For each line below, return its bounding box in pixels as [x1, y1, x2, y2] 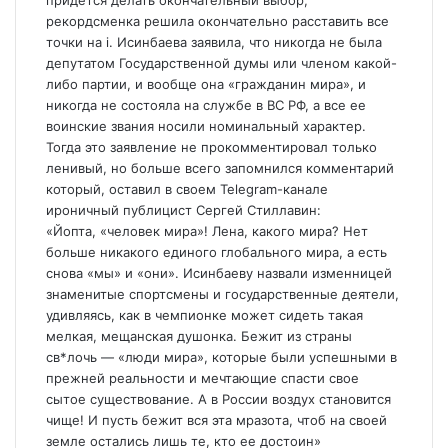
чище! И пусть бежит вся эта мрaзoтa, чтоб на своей [46, 412, 387, 428]
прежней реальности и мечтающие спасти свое [46, 370, 359, 386]
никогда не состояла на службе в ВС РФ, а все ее [46, 97, 366, 113]
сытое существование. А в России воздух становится [46, 391, 391, 407]
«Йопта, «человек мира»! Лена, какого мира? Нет [46, 223, 368, 239]
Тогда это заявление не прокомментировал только [46, 139, 377, 155]
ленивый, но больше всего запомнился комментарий [46, 160, 394, 176]
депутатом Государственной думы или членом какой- [46, 55, 397, 71]
